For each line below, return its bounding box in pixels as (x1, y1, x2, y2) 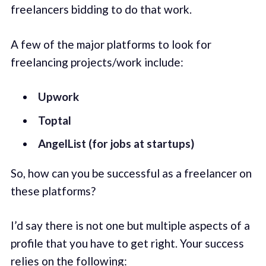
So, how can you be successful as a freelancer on (10, 166, 252, 180)
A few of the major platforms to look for (10, 37, 211, 51)
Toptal (37, 113, 71, 127)
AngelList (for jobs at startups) (37, 137, 194, 151)
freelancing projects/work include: (10, 55, 183, 69)
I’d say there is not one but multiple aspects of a (10, 218, 250, 233)
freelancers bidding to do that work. (10, 2, 192, 17)
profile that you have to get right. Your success (10, 236, 244, 251)
